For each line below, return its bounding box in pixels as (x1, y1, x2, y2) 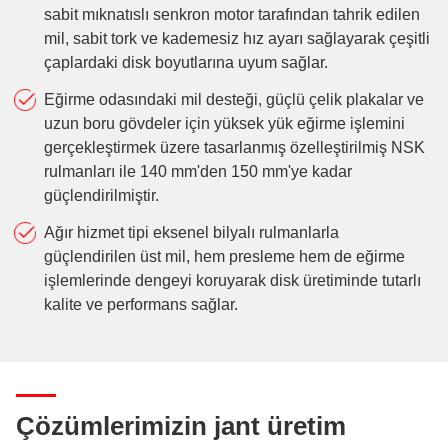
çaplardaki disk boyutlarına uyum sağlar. (43, 54, 328, 72)
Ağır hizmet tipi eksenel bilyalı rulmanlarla (43, 223, 339, 241)
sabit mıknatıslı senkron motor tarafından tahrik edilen (43, 6, 420, 24)
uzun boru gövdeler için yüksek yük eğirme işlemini (43, 114, 405, 132)
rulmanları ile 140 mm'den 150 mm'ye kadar (43, 162, 352, 180)
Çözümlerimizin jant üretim (16, 411, 346, 440)
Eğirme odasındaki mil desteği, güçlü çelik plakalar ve (43, 90, 424, 108)
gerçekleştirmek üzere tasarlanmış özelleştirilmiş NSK (43, 138, 425, 156)
